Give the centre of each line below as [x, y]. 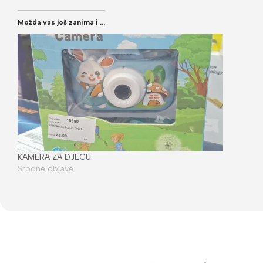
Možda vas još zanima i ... [61, 22]
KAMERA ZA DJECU [54, 157]
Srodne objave [45, 168]
